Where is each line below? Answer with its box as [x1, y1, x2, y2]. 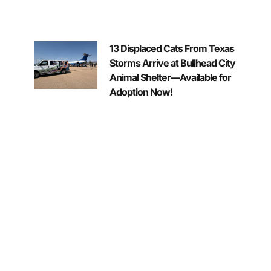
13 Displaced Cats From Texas [109, 42, 234, 54]
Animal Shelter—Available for [109, 71, 231, 83]
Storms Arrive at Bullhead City [109, 56, 235, 69]
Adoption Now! [109, 85, 172, 98]
